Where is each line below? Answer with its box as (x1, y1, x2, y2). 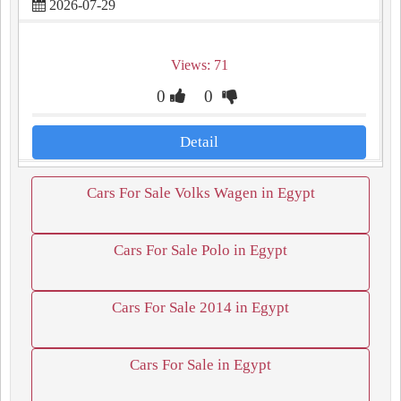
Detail (180, 133, 218, 150)
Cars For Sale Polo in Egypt (114, 242, 287, 259)
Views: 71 (170, 57, 228, 73)
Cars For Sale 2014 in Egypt (112, 299, 289, 316)
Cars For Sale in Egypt (130, 356, 271, 373)
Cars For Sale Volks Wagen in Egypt (86, 184, 315, 201)
